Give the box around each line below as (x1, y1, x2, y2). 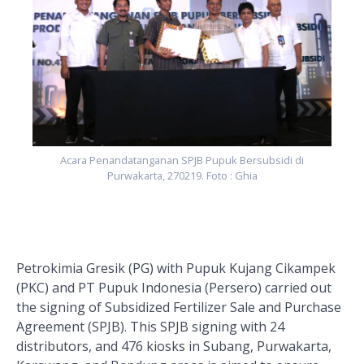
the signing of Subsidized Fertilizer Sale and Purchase (16, 298, 341, 317)
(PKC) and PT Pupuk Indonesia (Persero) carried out (16, 279, 331, 297)
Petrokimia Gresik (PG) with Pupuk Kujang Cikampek (16, 259, 336, 278)
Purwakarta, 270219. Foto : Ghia (106, 168, 258, 184)
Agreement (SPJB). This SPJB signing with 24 (16, 318, 284, 336)
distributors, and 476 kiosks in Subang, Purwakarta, (16, 337, 331, 356)
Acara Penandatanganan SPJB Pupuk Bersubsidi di (60, 153, 304, 168)
